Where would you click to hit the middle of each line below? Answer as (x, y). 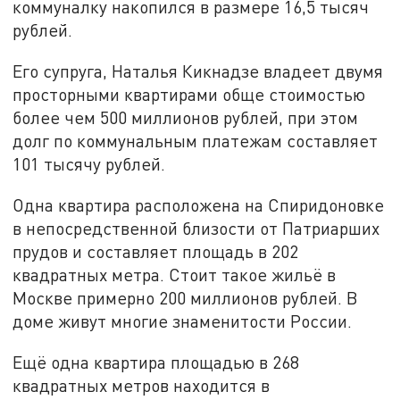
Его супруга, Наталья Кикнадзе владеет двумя (198, 71)
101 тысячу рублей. (94, 164)
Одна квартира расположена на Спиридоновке (199, 204)
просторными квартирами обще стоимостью (189, 95)
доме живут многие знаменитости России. (183, 321)
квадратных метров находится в (142, 385)
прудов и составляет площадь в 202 (156, 251)
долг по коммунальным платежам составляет (196, 141)
